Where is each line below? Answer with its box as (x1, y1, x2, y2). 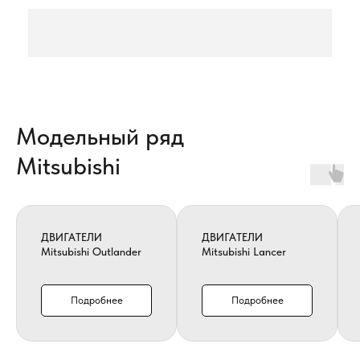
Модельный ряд (16, 121, 184, 150)
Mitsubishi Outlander (41, 245, 141, 258)
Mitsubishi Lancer (202, 245, 286, 258)
